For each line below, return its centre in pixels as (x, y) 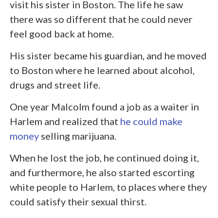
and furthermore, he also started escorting (102, 172)
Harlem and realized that (65, 121)
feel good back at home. (62, 33)
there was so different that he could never (101, 19)
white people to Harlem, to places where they (108, 187)
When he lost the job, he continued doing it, (104, 157)
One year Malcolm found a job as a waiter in (104, 106)
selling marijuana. (78, 136)
